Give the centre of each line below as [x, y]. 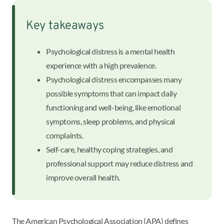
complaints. [65, 135]
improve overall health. [83, 177]
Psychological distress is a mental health [110, 51]
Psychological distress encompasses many [114, 79]
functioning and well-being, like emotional [113, 107]
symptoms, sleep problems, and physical [110, 121]
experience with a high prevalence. [101, 65]
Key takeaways [65, 26]
